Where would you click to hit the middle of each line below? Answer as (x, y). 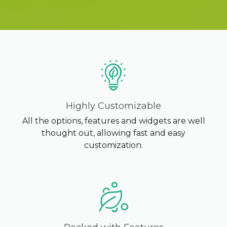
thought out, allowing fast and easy (113, 133)
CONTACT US (113, 65)
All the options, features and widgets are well (113, 121)
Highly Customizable (113, 106)
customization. (113, 145)
